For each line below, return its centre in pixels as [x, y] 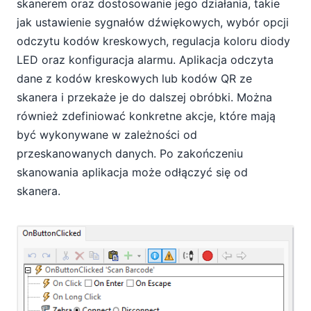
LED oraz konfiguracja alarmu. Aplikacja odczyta [145, 59]
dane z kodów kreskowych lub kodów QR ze [134, 78]
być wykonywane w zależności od [107, 134]
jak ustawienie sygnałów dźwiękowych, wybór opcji [153, 22]
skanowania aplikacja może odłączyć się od [132, 172]
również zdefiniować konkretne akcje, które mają [146, 116]
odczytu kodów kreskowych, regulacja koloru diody [153, 41]
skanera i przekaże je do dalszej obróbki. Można [144, 97]
